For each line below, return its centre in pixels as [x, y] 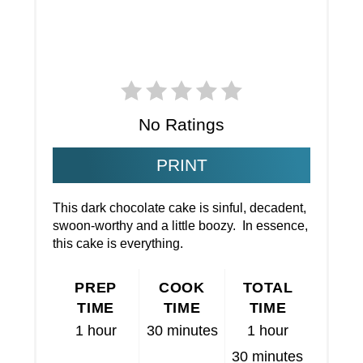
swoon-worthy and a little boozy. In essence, [181, 226]
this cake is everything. [118, 244]
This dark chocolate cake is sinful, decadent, [180, 208]
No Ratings [181, 125]
